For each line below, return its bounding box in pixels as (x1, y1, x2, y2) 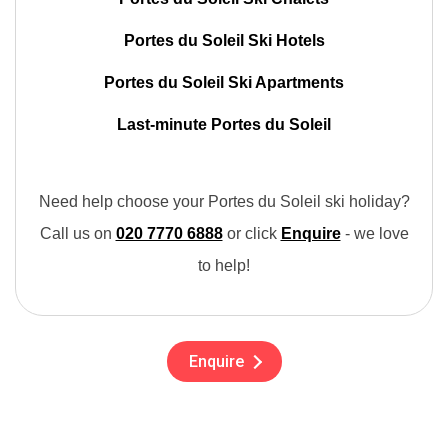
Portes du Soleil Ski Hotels (123, 32, 325, 49)
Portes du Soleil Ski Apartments (104, 74, 344, 91)
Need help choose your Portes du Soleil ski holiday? (38, 193, 410, 210)
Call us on (39, 225, 116, 242)
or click (222, 225, 281, 242)
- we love (340, 225, 409, 242)
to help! (198, 257, 250, 274)
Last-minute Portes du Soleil (117, 116, 331, 133)
